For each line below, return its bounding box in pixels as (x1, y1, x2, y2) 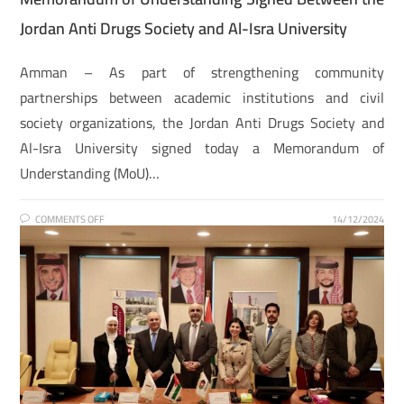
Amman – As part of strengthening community (20, 58, 384, 86)
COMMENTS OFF (35, 209, 106, 228)
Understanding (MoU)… (20, 159, 161, 187)
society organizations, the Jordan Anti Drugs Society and (20, 108, 384, 136)
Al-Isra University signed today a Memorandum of (20, 133, 384, 161)
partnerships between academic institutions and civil (20, 83, 384, 111)
